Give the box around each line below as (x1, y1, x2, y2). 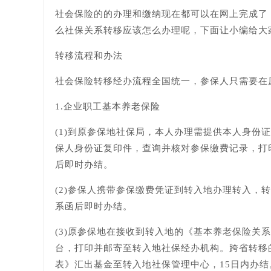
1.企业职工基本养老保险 (55, 102, 160, 111)
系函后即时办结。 (55, 201, 132, 211)
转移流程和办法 (55, 51, 123, 60)
